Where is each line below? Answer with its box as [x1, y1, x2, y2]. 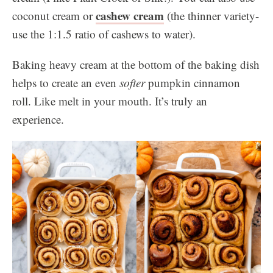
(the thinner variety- [164, 8, 259, 23]
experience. [12, 112, 64, 127]
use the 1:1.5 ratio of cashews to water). [12, 26, 196, 41]
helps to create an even [12, 75, 119, 90]
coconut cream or [12, 8, 96, 23]
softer [119, 75, 145, 90]
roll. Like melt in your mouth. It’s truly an [12, 93, 207, 108]
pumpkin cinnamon [145, 75, 240, 90]
